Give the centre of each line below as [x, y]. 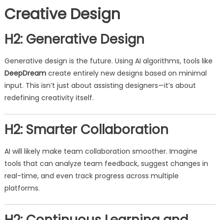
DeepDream [25, 73]
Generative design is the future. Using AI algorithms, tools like [108, 61]
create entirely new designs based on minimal [126, 73]
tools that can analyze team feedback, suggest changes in [106, 164]
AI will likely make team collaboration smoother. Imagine [101, 151]
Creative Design [62, 14]
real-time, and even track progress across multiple [91, 176]
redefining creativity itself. [49, 98]
